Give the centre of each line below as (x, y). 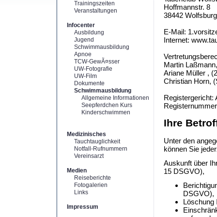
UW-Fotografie (93, 69)
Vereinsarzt (89, 156)
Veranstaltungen (96, 11)
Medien (77, 170)
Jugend (84, 40)
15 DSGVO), (184, 171)
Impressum (83, 207)
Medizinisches (86, 134)
